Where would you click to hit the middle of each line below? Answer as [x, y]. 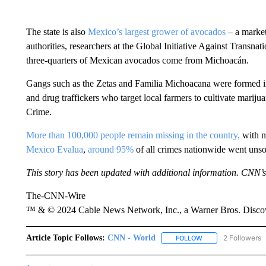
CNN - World [131, 238]
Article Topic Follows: [65, 238]
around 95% [110, 149]
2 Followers [242, 238]
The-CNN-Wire [56, 196]
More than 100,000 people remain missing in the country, [133, 135]
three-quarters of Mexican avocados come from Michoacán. [137, 60]
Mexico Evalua [54, 149]
